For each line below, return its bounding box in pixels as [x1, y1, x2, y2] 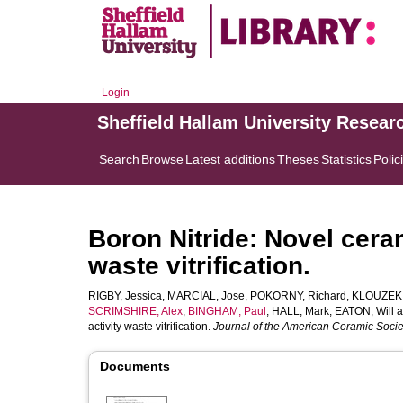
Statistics [321, 152, 372, 166]
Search [99, 152, 139, 166]
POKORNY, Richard [250, 290, 346, 302]
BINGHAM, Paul [188, 305, 266, 318]
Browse [141, 152, 184, 166]
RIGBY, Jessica [88, 290, 162, 302]
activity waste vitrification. [88, 320, 213, 333]
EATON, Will [335, 305, 394, 318]
